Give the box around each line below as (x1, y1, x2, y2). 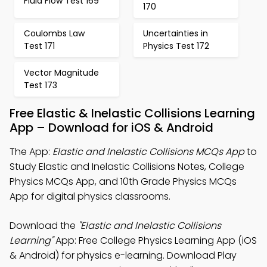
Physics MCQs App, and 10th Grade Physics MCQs (10, 175, 237, 188)
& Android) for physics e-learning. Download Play (10, 249, 237, 262)
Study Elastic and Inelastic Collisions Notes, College (10, 160, 244, 173)
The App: (10, 145, 52, 159)
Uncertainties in (143, 27, 208, 39)
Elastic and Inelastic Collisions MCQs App (52, 145, 244, 159)
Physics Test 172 (143, 40, 209, 52)
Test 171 (24, 40, 55, 52)
